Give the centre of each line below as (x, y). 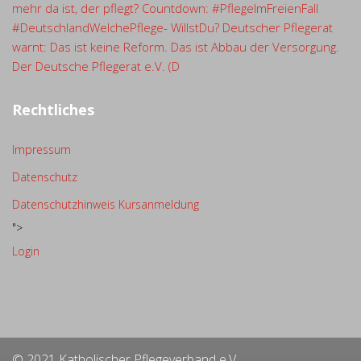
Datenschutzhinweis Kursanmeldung (106, 204)
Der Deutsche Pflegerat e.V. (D (96, 66)
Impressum (41, 149)
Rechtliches (53, 110)
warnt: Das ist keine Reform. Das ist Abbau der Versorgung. (176, 47)
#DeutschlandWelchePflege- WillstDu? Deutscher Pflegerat (172, 27)
